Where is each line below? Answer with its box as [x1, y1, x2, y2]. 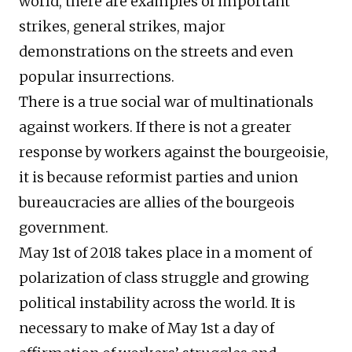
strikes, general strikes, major [19, 17, 225, 36]
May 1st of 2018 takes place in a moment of [19, 244, 312, 262]
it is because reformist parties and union [19, 168, 298, 187]
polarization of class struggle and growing [19, 269, 309, 288]
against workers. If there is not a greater [19, 118, 291, 137]
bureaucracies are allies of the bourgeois [19, 193, 295, 212]
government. [19, 218, 108, 237]
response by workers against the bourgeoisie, [19, 143, 328, 162]
